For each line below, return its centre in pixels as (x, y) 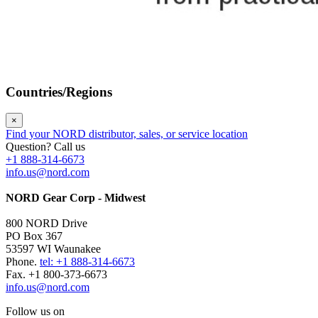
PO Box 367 (34, 236)
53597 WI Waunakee (53, 249)
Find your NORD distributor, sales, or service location (127, 134)
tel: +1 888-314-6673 (87, 262)
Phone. (23, 262)
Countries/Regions (59, 92)
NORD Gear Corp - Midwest (76, 198)
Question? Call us (45, 147)
